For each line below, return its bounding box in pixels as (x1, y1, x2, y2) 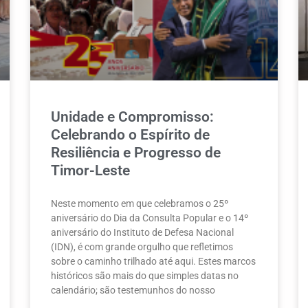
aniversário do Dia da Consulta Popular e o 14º (51, 212, 248, 223)
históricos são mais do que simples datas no (51, 269, 239, 281)
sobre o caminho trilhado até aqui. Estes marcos (51, 255, 256, 267)
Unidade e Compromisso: (51, 108, 214, 125)
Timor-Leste (51, 162, 130, 179)
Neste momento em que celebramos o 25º (51, 197, 228, 209)
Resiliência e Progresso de (51, 144, 221, 161)
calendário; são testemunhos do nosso (51, 284, 215, 296)
